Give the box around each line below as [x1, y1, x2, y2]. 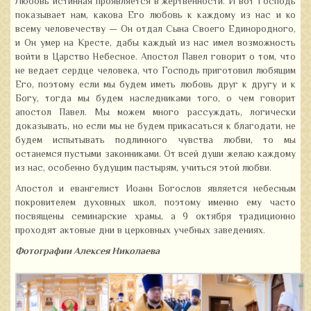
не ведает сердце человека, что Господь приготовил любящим [15, 64, 296, 79]
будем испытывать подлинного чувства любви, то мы [15, 133, 296, 149]
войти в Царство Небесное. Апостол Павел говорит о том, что [15, 50, 296, 65]
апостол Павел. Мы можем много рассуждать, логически [15, 106, 296, 121]
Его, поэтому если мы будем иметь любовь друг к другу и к [15, 78, 296, 93]
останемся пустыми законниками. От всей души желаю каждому [15, 147, 296, 162]
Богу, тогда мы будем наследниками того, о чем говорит [15, 92, 296, 107]
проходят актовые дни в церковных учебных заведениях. [15, 224, 265, 239]
